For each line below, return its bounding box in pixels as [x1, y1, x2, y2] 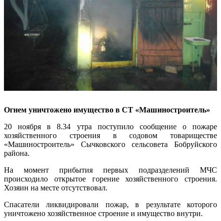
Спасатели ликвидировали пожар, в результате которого [4, 200, 217, 209]
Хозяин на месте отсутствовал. [4, 184, 108, 192]
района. [4, 149, 32, 158]
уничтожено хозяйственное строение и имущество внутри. [4, 209, 205, 218]
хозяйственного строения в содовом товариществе [4, 131, 217, 140]
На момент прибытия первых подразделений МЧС [4, 166, 217, 175]
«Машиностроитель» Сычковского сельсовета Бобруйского [4, 140, 217, 149]
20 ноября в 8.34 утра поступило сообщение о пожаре [4, 122, 217, 131]
